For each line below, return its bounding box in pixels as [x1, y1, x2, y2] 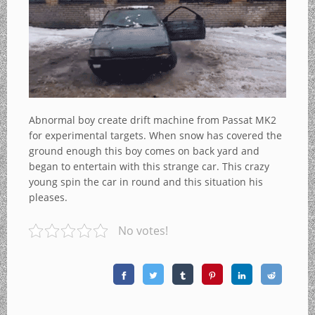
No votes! [118, 223, 168, 239]
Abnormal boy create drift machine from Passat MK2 [29, 113, 276, 127]
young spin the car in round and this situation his [29, 175, 263, 189]
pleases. [29, 191, 67, 205]
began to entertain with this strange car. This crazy [29, 160, 269, 174]
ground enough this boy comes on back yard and [29, 144, 259, 158]
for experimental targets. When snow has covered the [29, 129, 282, 143]
